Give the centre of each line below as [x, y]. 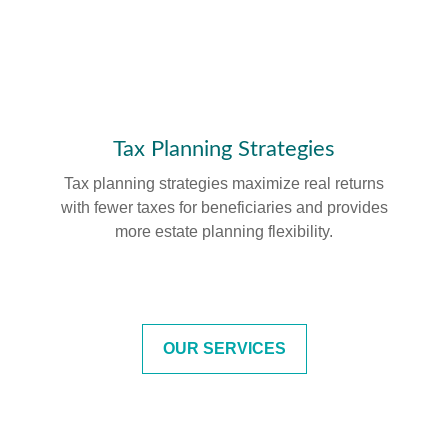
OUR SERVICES [224, 348]
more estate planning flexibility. [224, 231]
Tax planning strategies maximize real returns [224, 183]
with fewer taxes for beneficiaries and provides [224, 207]
